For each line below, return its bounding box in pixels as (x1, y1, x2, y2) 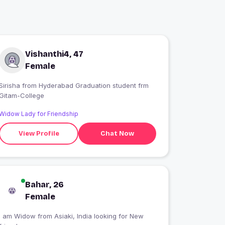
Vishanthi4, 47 (25, 49, 84, 59)
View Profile (18, 129, 59, 138)
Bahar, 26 (25, 180, 64, 190)
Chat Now (100, 129, 135, 138)
